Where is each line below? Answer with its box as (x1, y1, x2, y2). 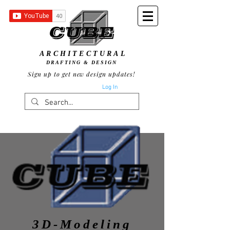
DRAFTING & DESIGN (46, 60, 117, 65)
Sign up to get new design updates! (28, 70, 135, 78)
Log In (102, 83, 118, 91)
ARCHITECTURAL (40, 50, 127, 57)
